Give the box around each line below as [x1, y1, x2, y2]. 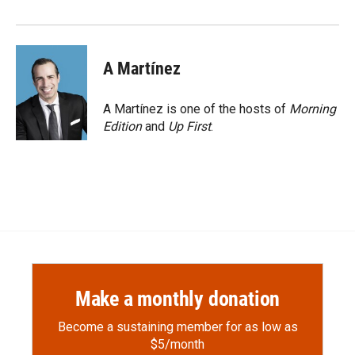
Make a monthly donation [74, 287, 281, 311]
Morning [289, 101, 336, 116]
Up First [168, 119, 211, 134]
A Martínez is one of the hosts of [103, 101, 289, 116]
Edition [103, 119, 142, 134]
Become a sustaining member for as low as [57, 319, 298, 334]
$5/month [151, 337, 204, 352]
